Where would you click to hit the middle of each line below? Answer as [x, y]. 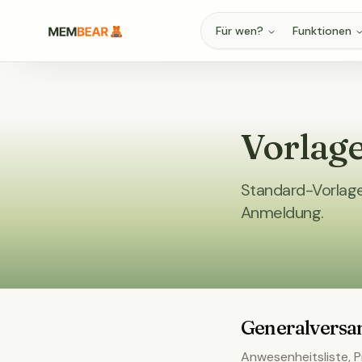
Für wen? [239, 31]
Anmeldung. [282, 213]
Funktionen [322, 31]
